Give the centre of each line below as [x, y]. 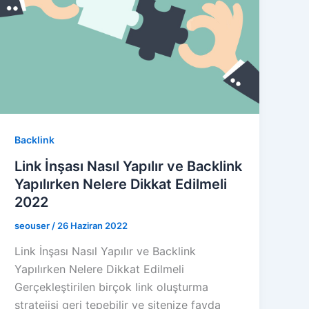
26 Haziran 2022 [93, 225]
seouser [33, 225]
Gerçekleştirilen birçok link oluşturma [112, 287]
